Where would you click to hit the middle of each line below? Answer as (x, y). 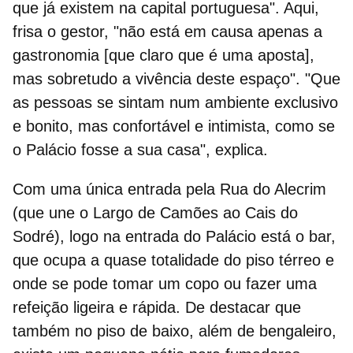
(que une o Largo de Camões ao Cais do (155, 213)
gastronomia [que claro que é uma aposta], (163, 56)
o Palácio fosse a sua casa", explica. (140, 150)
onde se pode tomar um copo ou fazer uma (165, 284)
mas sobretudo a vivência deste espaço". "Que (176, 79)
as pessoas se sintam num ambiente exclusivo (175, 103)
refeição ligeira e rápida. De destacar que (157, 308)
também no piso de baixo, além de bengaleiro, (175, 331)
